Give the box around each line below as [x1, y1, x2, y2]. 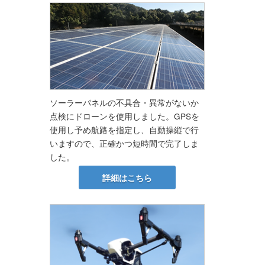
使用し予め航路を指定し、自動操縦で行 [49, 124, 199, 136]
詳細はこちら [102, 171, 152, 183]
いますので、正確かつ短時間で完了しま [49, 137, 199, 150]
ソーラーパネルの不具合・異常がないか [49, 96, 199, 109]
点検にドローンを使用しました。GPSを [49, 110, 199, 122]
